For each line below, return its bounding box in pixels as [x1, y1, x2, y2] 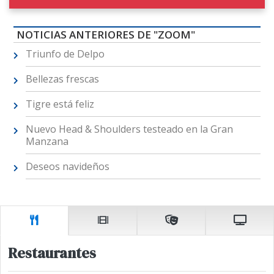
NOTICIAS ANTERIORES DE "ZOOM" [16, 28, 195, 42]
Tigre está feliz [25, 97, 94, 111]
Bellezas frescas [25, 72, 99, 86]
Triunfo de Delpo [25, 47, 105, 61]
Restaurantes [8, 242, 96, 263]
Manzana [25, 135, 68, 149]
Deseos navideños [25, 160, 109, 174]
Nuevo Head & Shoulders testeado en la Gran [25, 122, 233, 136]
